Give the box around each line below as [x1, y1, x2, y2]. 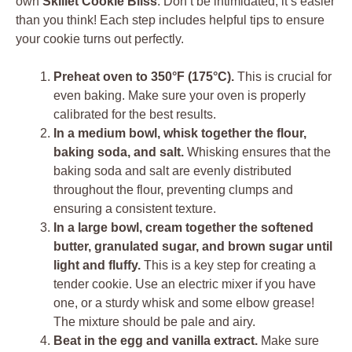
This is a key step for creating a [141, 258, 316, 272]
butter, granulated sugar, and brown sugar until [53, 239, 332, 253]
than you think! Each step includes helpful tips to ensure [16, 13, 324, 27]
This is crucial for [234, 69, 332, 83]
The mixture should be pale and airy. [53, 314, 255, 328]
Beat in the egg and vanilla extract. [53, 333, 258, 347]
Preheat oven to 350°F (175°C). [53, 69, 234, 83]
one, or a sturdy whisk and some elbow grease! [53, 295, 314, 310]
